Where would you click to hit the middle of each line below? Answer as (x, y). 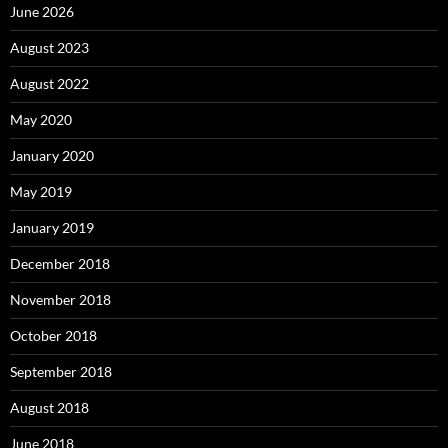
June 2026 (42, 11)
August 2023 (49, 47)
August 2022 (49, 83)
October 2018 (53, 335)
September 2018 (61, 371)
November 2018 (60, 299)
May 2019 (41, 191)
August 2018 (49, 407)
